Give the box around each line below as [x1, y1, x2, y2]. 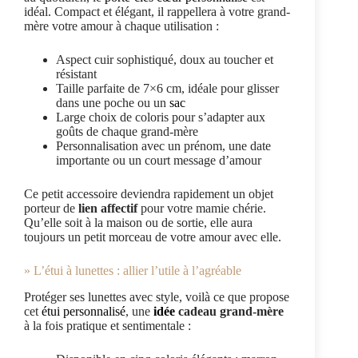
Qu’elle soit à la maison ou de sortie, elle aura [24, 216, 253, 230]
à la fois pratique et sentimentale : [24, 319, 191, 333]
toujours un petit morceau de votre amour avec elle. [24, 230, 281, 245]
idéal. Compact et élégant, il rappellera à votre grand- [24, 5, 290, 19]
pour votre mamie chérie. [137, 201, 266, 216]
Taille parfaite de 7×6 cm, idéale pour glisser [56, 82, 279, 96]
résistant [56, 67, 97, 82]
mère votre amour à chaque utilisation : [24, 19, 219, 34]
